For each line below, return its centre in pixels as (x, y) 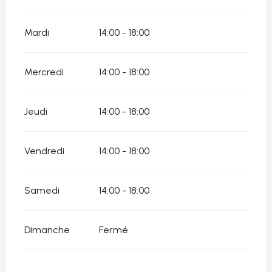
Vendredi (44, 151)
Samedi (42, 191)
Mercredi (44, 72)
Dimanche (47, 230)
